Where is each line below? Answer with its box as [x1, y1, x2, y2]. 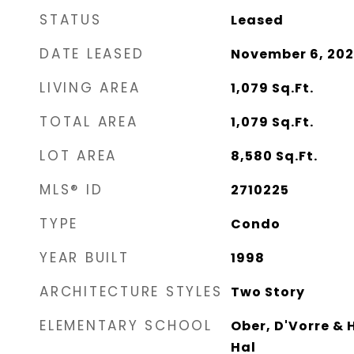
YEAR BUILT [40, 248, 130, 267]
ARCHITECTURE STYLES [40, 282, 223, 301]
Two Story [230, 283, 305, 301]
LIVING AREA [40, 78, 141, 97]
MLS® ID [40, 180, 104, 199]
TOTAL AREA [40, 112, 138, 131]
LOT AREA [40, 146, 117, 165]
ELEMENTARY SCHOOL [40, 316, 213, 335]
